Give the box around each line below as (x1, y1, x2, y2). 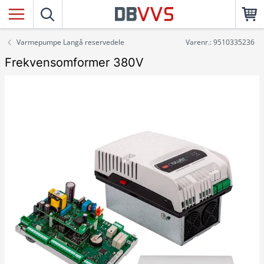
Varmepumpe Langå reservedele (16, 37, 124, 47)
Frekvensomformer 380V (5, 55, 144, 70)
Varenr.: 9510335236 (186, 37, 255, 47)
